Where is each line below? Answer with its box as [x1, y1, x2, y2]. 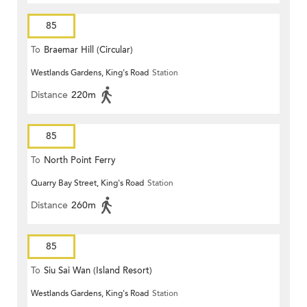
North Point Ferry [44, 154, 116, 167]
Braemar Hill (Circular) [44, 44, 133, 57]
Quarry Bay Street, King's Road [31, 177, 144, 189]
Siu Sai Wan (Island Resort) [44, 265, 152, 278]
